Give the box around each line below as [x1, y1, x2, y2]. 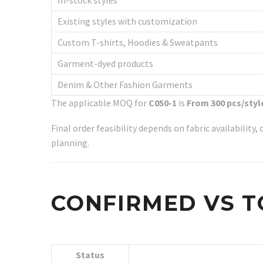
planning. [51, 136, 89, 149]
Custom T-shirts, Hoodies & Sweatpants [58, 36, 218, 49]
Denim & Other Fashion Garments [58, 79, 193, 91]
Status [76, 249, 104, 261]
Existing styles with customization [58, 15, 197, 28]
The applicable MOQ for [51, 97, 149, 109]
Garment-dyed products [58, 58, 153, 70]
